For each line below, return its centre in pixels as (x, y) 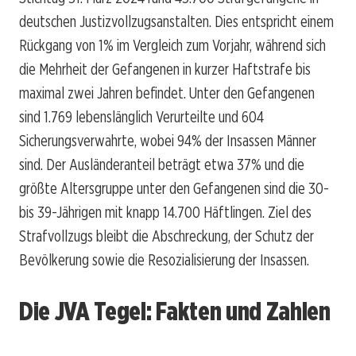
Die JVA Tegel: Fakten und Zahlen (175, 311)
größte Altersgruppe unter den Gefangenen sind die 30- (174, 188)
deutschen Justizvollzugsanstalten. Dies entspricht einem (176, 21)
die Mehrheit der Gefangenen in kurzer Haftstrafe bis (165, 69)
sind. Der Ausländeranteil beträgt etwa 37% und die (162, 164)
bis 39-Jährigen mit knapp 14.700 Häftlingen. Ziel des (165, 212)
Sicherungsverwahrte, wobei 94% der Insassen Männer (168, 140)
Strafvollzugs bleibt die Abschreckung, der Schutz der (166, 236)
